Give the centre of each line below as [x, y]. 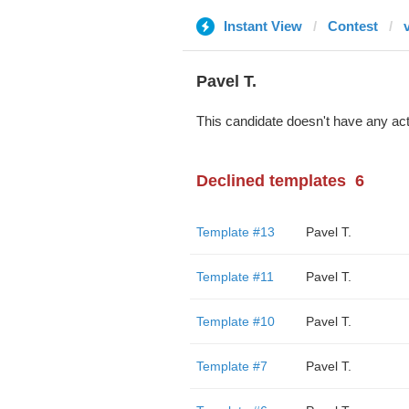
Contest [352, 26]
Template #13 [235, 232]
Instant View [262, 26]
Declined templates [271, 181]
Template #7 [231, 366]
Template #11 [235, 277]
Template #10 [235, 321]
